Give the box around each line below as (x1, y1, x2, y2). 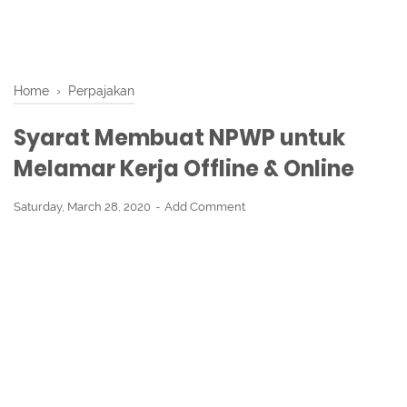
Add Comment (164, 200, 245, 213)
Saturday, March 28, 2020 (14, 200, 154, 213)
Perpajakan (68, 83, 134, 98)
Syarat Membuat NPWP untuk (14, 123, 345, 153)
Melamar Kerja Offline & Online (14, 154, 354, 184)
